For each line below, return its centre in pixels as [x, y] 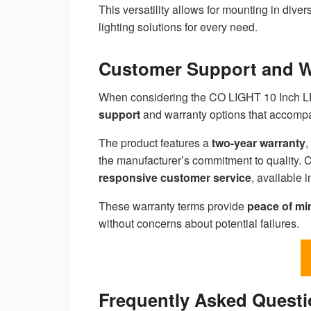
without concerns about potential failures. [199, 224]
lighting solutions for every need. [178, 26]
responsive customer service [175, 178]
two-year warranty [259, 143]
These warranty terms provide [173, 206]
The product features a [155, 143]
